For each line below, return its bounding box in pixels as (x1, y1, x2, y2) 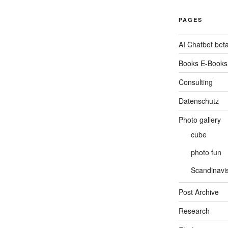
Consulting (178, 76, 213, 87)
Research (178, 205, 210, 216)
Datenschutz (178, 95, 219, 106)
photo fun (190, 147, 221, 157)
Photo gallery (178, 114, 221, 125)
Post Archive (178, 186, 219, 197)
